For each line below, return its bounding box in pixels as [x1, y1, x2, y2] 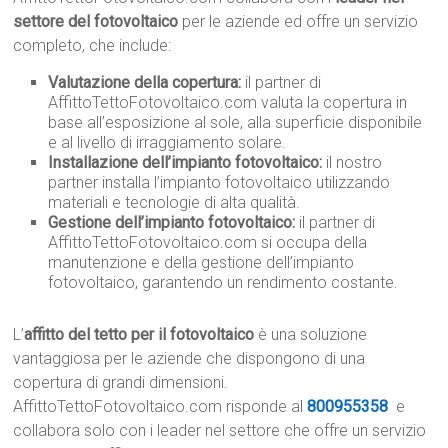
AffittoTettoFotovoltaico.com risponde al [13, 397, 308, 417]
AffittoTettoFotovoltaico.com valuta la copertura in [48, 93, 408, 113]
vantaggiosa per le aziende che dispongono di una [13, 349, 366, 369]
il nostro [322, 153, 383, 173]
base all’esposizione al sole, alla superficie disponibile [48, 113, 423, 133]
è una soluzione [254, 325, 368, 345]
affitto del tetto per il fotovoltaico [24, 325, 255, 345]
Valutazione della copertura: [48, 73, 242, 93]
